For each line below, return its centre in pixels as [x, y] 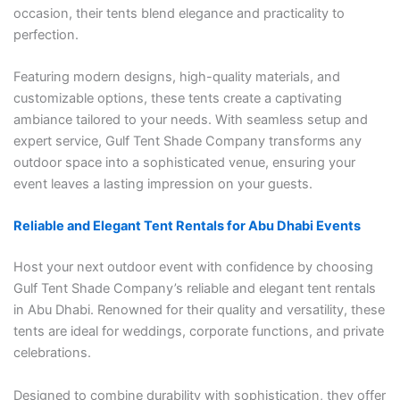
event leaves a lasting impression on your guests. [162, 184]
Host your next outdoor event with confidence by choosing [193, 267]
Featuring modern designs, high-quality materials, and [176, 77]
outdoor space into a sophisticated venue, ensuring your [184, 163]
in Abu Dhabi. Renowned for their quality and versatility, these [199, 310]
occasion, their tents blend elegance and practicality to [179, 13]
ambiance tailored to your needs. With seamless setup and [190, 120]
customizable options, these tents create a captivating [177, 99]
